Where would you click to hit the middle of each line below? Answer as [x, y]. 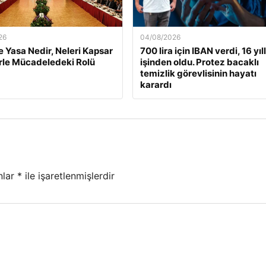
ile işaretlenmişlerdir [68, 175]
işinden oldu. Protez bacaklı [199, 62]
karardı [156, 85]
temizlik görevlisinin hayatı [198, 74]
